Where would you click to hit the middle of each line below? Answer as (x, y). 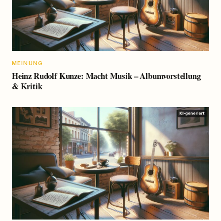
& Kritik (27, 86)
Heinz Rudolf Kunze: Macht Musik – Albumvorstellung (106, 75)
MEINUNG (28, 63)
